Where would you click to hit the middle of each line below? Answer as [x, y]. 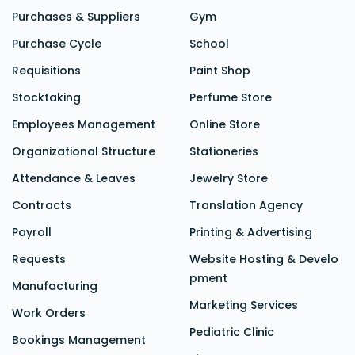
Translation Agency [246, 206]
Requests [39, 260]
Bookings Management [79, 340]
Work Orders [49, 313]
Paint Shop [220, 71]
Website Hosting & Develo [264, 260]
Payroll [32, 233]
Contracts [42, 206]
